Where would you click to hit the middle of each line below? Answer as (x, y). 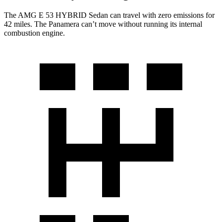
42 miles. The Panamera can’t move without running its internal (103, 24)
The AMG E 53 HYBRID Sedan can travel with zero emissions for (109, 15)
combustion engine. (34, 33)
